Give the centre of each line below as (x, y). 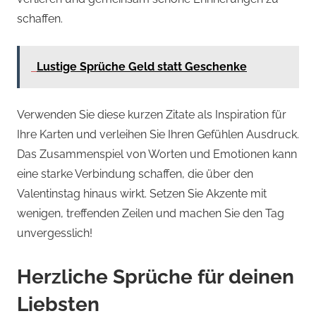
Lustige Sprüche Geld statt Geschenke (142, 67)
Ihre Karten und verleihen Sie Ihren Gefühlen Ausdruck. (158, 135)
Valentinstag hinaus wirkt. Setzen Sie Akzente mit (142, 194)
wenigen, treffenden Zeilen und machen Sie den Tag (151, 214)
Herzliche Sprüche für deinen (156, 277)
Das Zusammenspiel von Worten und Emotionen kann (157, 154)
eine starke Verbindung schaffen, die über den (135, 174)
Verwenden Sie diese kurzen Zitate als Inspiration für (152, 115)
